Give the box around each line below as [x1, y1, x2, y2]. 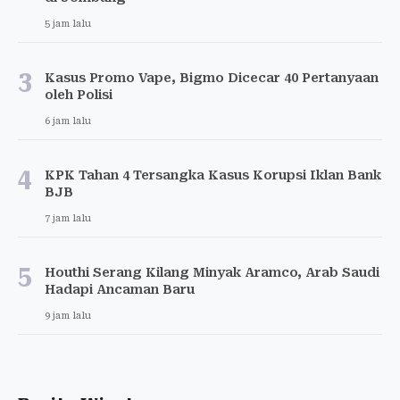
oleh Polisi [45, 87, 112, 102]
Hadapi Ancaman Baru [45, 281, 195, 296]
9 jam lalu [45, 309, 91, 321]
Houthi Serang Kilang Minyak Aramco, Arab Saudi [45, 264, 379, 279]
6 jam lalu [45, 114, 91, 127]
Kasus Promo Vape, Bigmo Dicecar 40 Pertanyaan [45, 70, 379, 85]
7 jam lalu [45, 212, 91, 224]
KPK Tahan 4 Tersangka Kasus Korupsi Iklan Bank [45, 167, 381, 182]
